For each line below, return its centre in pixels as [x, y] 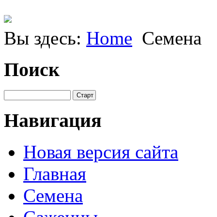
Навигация [53, 121]
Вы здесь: [45, 38]
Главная [55, 173]
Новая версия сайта [101, 152]
